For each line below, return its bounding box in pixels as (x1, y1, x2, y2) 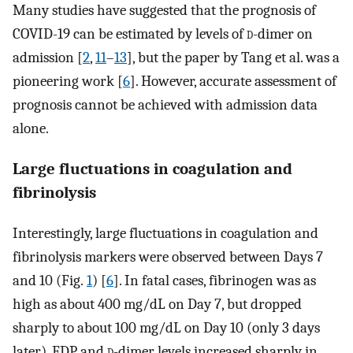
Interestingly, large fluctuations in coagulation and (13, 224, 318, 242)
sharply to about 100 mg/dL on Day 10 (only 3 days (13, 318, 320, 336)
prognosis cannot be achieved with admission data (13, 96, 318, 114)
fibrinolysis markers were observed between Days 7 (13, 247, 323, 266)
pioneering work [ (13, 72, 123, 91)
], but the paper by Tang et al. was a (127, 49, 340, 67)
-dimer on (253, 25, 313, 43)
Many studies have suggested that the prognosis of (13, 2, 316, 20)
